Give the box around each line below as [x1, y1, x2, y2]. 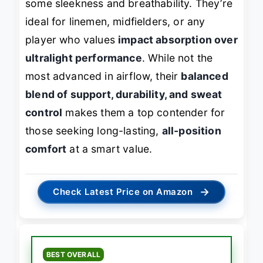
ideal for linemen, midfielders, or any [25, 15, 205, 28]
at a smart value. [66, 143, 153, 156]
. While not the [141, 52, 213, 65]
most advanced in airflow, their [25, 70, 181, 83]
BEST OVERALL [46, 249, 101, 259]
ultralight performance [25, 52, 142, 65]
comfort [25, 143, 67, 156]
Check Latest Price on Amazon [53, 186, 193, 197]
